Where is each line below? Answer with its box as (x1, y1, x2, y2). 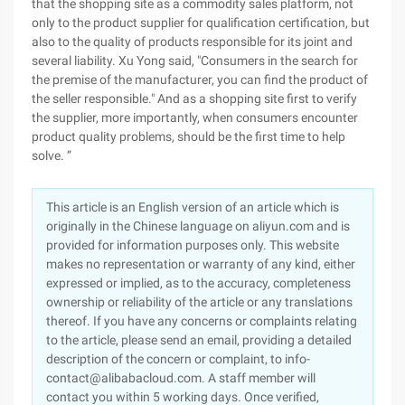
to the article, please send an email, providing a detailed (46, 333, 352, 347)
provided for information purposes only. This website (46, 238, 339, 252)
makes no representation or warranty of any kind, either (46, 257, 355, 271)
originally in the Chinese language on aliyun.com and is (46, 219, 350, 233)
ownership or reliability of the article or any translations (46, 295, 353, 309)
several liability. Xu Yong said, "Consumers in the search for (32, 53, 358, 68)
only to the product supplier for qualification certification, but (32, 15, 370, 30)
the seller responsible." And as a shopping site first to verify (32, 91, 357, 106)
